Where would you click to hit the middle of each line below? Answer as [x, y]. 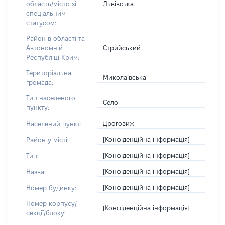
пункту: [38, 107]
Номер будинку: [51, 188]
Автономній [44, 48]
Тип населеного [51, 98]
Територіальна [49, 73]
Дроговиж [119, 123]
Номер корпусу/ [51, 203]
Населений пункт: [54, 123]
